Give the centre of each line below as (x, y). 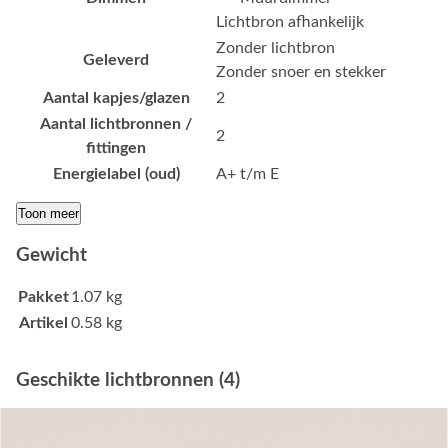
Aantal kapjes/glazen (116, 98)
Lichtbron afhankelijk (290, 22)
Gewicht (51, 255)
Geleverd (116, 60)
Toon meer (48, 213)
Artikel (43, 322)
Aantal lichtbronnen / (116, 124)
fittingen (116, 148)
